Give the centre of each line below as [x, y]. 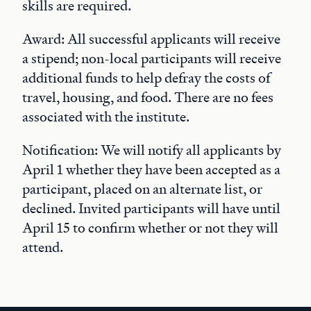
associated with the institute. [106, 116]
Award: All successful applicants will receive [151, 39]
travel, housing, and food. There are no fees [148, 97]
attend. [43, 247]
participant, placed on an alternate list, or [142, 188]
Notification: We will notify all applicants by [152, 150]
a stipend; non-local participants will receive [152, 58]
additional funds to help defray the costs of [146, 77]
